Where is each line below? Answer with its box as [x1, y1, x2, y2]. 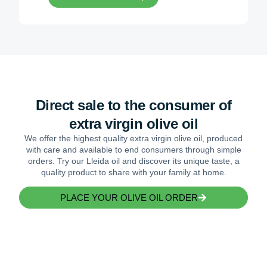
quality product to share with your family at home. [41, 167, 226, 177]
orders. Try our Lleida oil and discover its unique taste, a [27, 156, 240, 166]
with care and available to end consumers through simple [26, 144, 241, 154]
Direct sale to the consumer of [35, 97, 232, 113]
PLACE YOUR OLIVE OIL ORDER [60, 193, 198, 203]
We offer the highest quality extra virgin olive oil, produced [24, 133, 243, 143]
